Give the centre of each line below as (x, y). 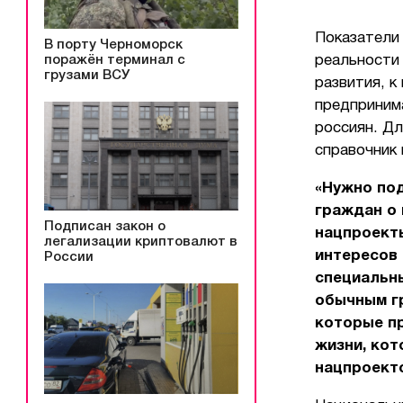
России (69, 257)
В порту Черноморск (113, 45)
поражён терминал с (115, 60)
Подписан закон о (105, 226)
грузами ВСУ (87, 75)
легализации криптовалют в (141, 242)
